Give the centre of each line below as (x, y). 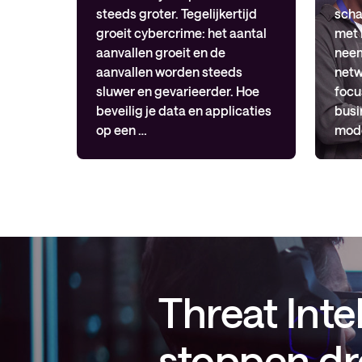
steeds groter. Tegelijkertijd (177, 13)
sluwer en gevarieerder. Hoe (178, 91)
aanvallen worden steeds (169, 72)
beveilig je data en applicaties (184, 110)
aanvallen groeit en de (161, 52)
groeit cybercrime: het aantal (181, 33)
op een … (122, 130)
